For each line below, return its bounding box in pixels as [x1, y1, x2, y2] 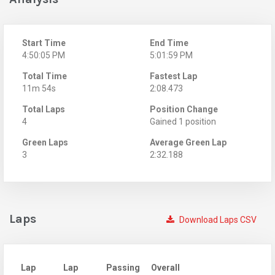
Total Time [22, 71, 67, 81]
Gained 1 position [150, 116, 216, 126]
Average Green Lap [150, 137, 227, 147]
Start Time [22, 37, 66, 48]
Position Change [150, 104, 218, 114]
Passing [106, 262, 140, 273]
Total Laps [22, 104, 65, 114]
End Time [150, 37, 188, 48]
